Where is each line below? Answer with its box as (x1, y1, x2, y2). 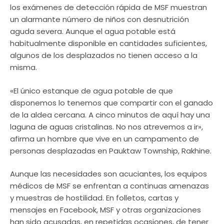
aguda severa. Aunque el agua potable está (10, 26, 175, 36)
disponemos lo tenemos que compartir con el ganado (10, 97, 213, 108)
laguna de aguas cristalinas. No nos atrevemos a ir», (10, 121, 203, 132)
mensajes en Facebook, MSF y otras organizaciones (10, 204, 201, 215)
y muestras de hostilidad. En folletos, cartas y (10, 192, 178, 203)
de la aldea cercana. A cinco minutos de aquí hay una (10, 109, 210, 120)
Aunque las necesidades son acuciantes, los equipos (10, 168, 207, 179)
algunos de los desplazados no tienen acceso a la (10, 50, 197, 60)
